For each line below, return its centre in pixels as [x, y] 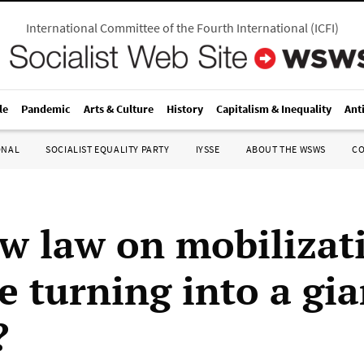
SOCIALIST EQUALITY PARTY [108, 149]
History [185, 109]
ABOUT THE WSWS [286, 149]
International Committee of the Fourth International [167, 28]
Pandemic [46, 109]
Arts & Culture [119, 109]
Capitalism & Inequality [274, 109]
